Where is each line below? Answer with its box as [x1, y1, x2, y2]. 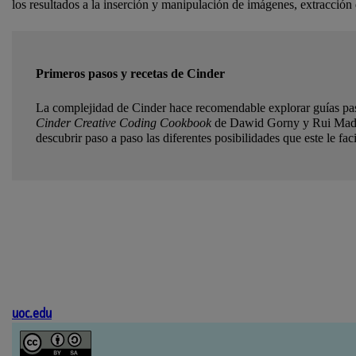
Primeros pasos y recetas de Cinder [36, 67, 225, 81]
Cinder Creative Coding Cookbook [36, 116, 211, 130]
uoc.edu [12, 308, 52, 322]
